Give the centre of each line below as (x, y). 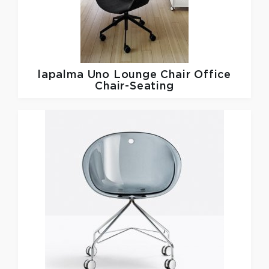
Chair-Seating (134, 86)
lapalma (63, 75)
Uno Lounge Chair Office (159, 75)
